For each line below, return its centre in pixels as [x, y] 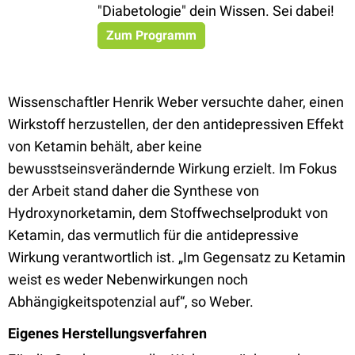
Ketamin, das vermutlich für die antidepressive [153, 235]
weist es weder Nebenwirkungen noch [128, 279]
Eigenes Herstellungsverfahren [107, 333]
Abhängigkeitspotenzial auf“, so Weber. [131, 302]
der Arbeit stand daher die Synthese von [134, 191]
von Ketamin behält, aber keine [105, 146]
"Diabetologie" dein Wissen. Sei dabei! [216, 11]
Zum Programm [151, 35]
